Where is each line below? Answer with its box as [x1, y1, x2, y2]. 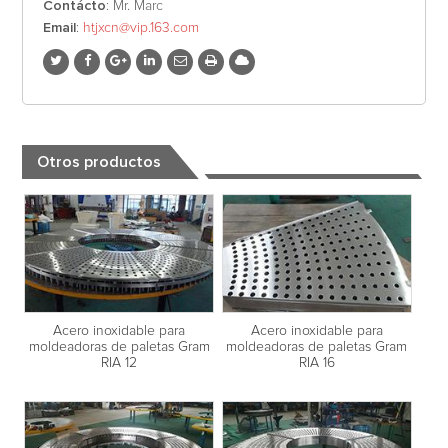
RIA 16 [298, 356, 335, 371]
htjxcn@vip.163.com [83, 20, 200, 35]
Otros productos [37, 153, 162, 170]
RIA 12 [101, 356, 138, 371]
